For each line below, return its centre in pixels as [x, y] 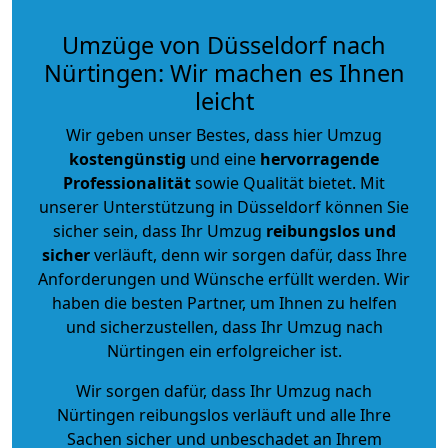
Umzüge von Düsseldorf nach [224, 44]
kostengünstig [127, 158]
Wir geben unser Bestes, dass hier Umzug [224, 134]
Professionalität [127, 182]
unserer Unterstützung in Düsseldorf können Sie [224, 206]
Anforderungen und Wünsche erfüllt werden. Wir [224, 278]
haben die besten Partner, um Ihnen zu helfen [224, 302]
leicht [224, 100]
